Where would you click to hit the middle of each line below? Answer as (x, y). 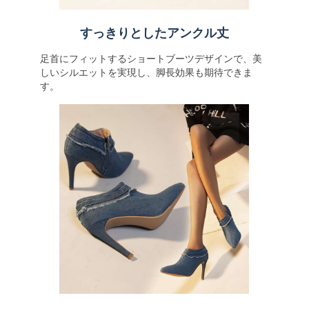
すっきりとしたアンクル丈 (154, 33)
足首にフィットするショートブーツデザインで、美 (151, 59)
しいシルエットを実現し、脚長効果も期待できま (146, 72)
